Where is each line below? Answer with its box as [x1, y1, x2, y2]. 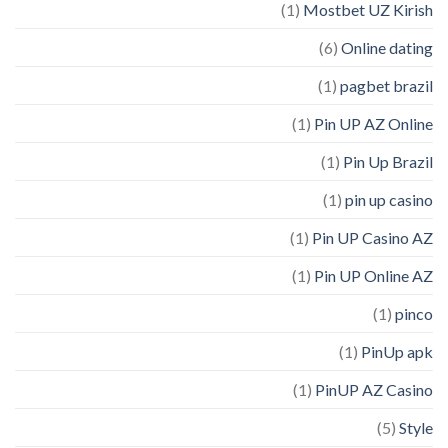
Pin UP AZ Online [314, 114, 433, 134]
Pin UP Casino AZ [312, 228, 433, 248]
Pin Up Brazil [343, 152, 433, 172]
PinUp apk [361, 342, 433, 362]
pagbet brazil [340, 76, 433, 96]
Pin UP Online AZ [314, 266, 433, 286]
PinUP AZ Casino [315, 380, 433, 400]
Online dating [341, 38, 433, 58]
